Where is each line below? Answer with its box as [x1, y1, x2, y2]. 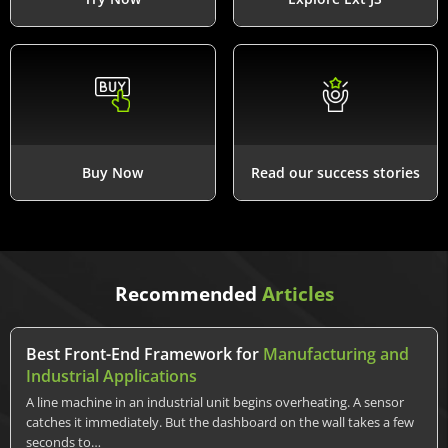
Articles [261, 280, 334, 307]
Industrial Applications [26, 364, 197, 387]
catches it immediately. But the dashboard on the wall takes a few [26, 412, 414, 431]
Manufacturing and [263, 342, 409, 365]
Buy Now [82, 162, 144, 182]
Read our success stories [250, 162, 420, 182]
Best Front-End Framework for [26, 342, 263, 365]
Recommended [114, 280, 262, 307]
